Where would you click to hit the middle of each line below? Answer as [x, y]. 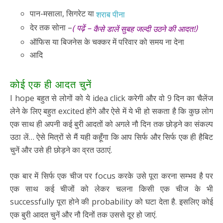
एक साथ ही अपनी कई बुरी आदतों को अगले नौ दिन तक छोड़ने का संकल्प [111, 124]
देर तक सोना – [51, 27]
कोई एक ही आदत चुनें [52, 83]
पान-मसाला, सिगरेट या [62, 14]
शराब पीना [110, 14]
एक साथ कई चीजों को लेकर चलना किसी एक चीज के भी [111, 188]
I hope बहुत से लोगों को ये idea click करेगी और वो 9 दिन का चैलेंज [111, 98]
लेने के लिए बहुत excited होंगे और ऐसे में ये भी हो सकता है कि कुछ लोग [111, 111]
